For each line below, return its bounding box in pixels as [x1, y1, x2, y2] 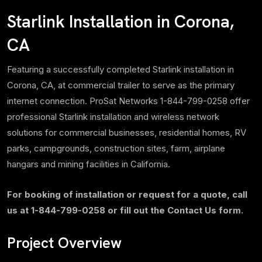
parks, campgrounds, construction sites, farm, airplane [7, 142, 225, 154]
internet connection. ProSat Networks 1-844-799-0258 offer [7, 95, 250, 106]
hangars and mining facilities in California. [7, 158, 170, 170]
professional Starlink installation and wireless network [7, 111, 219, 122]
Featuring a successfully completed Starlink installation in [7, 63, 234, 75]
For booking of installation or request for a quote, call [7, 188, 247, 200]
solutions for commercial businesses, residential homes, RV [7, 126, 246, 138]
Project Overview [7, 233, 122, 253]
